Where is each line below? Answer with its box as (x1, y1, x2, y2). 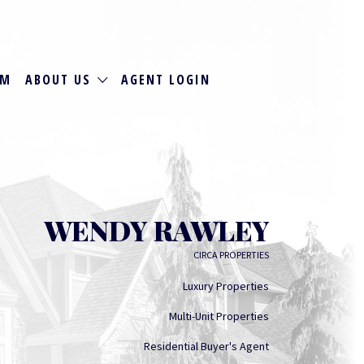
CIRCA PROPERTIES (193, 249, 269, 261)
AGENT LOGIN (121, 70, 211, 89)
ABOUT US (24, 70, 91, 89)
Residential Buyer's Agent (144, 339, 269, 353)
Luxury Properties (183, 279, 269, 293)
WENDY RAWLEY (44, 211, 269, 249)
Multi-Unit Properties (169, 309, 269, 323)
